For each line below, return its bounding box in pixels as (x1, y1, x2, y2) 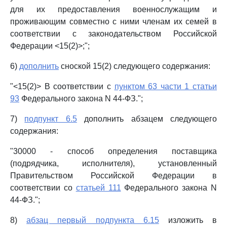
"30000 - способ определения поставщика (10, 147, 217, 156)
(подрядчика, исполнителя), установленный (10, 159, 217, 168)
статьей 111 (75, 183, 121, 192)
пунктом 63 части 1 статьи (114, 82, 217, 91)
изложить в (159, 216, 217, 224)
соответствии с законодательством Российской (10, 29, 217, 38)
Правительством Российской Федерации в (10, 171, 217, 180)
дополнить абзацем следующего (77, 115, 217, 123)
